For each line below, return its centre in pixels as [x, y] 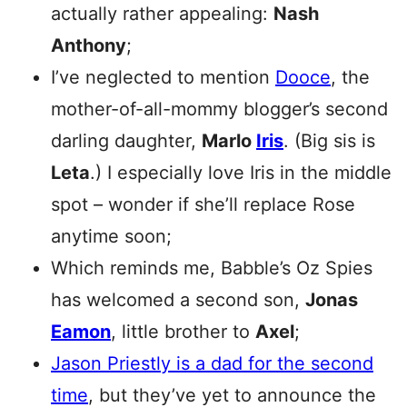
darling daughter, [126, 141]
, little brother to [183, 332]
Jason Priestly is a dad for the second [212, 363]
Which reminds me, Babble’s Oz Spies [212, 268]
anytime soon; [111, 236]
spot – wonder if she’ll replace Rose [203, 204]
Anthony [89, 45]
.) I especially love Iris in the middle [241, 173]
